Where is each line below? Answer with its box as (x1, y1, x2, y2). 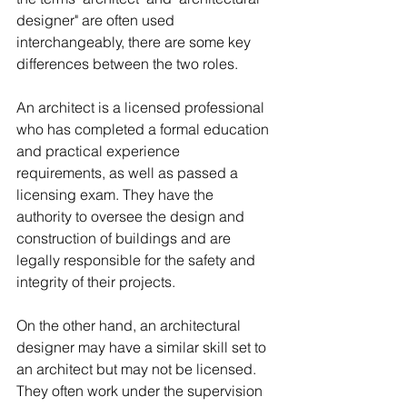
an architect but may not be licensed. (16, 360, 260, 379)
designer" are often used (16, 11, 178, 30)
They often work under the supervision (16, 382, 266, 401)
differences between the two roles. (16, 55, 238, 74)
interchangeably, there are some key (16, 33, 254, 52)
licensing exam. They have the (16, 185, 217, 204)
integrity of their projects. (16, 273, 175, 292)
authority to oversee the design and (16, 207, 248, 226)
